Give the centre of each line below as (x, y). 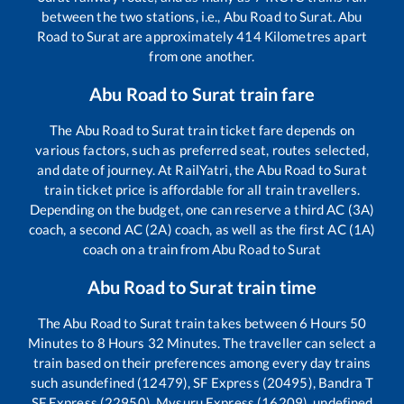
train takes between (236, 322)
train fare (275, 93)
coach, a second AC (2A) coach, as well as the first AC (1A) (202, 229)
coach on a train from (147, 248)
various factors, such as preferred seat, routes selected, (202, 149)
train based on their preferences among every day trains (202, 362)
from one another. (202, 55)
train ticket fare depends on (269, 129)
